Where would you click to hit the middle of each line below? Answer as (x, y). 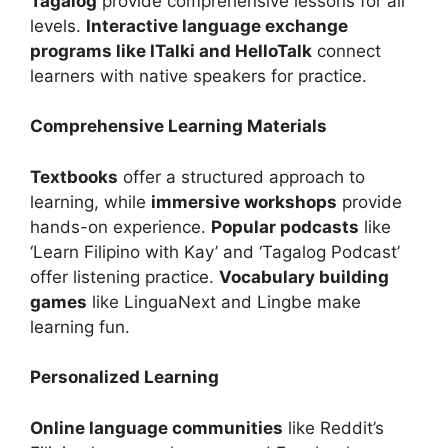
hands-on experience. (120, 226)
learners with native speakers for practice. (198, 75)
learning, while (90, 201)
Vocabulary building (304, 276)
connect (346, 50)
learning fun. (80, 326)
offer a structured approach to (241, 176)
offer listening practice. (124, 276)
